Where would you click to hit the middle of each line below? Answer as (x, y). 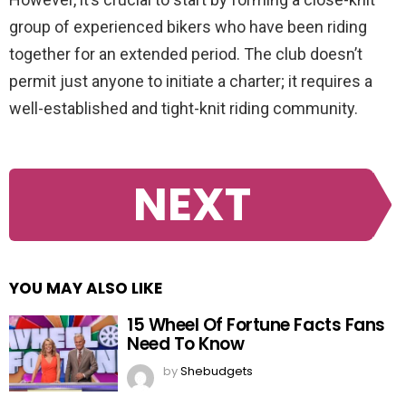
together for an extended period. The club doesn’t (186, 53)
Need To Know (186, 344)
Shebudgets (217, 372)
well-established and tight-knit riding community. (184, 108)
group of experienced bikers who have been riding (188, 26)
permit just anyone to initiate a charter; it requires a (191, 81)
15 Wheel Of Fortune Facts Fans (256, 325)
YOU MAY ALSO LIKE (86, 289)
